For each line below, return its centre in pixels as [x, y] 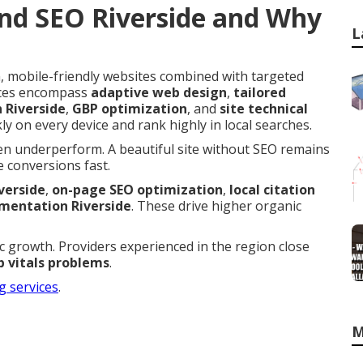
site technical [264, 109]
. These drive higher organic [216, 206]
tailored [260, 92]
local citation [272, 190]
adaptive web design [159, 92]
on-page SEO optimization [137, 190]
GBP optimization [130, 109]
